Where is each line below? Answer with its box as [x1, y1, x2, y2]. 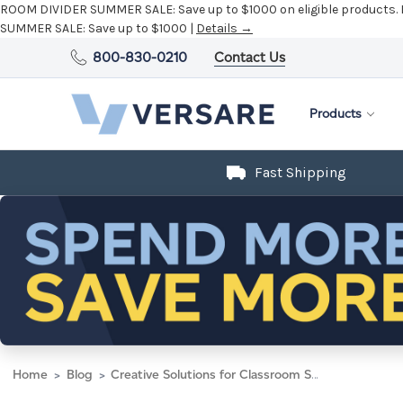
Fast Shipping [255, 164, 346, 181]
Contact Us [214, 49, 286, 66]
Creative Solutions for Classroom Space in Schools [111, 366, 311, 382]
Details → [196, 21, 253, 36]
